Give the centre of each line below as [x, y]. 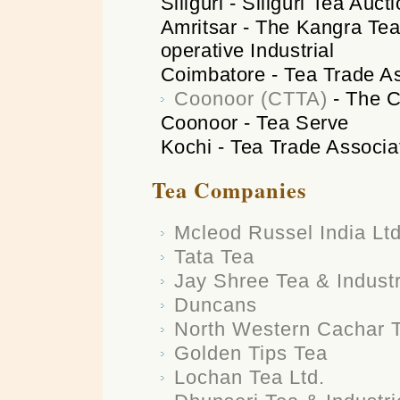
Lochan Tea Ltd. [249, 377]
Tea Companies [229, 190]
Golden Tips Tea [250, 353]
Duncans [215, 304]
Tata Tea [214, 256]
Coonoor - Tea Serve [254, 123]
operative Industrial [247, 51]
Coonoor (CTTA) [250, 99]
